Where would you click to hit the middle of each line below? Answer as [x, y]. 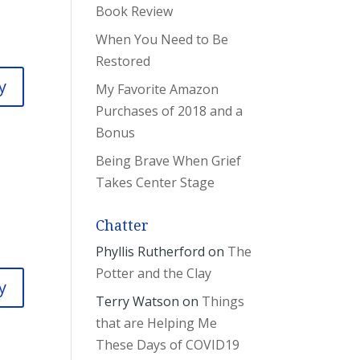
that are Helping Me [157, 323]
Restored [123, 61]
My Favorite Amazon [157, 90]
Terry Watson [138, 302]
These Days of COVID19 [168, 345]
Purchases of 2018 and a [170, 111]
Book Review [135, 12]
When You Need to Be [162, 40]
